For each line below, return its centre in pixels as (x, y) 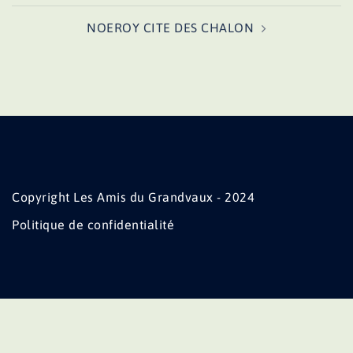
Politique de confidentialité (93, 225)
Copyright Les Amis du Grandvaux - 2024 (133, 197)
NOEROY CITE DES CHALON (170, 28)
